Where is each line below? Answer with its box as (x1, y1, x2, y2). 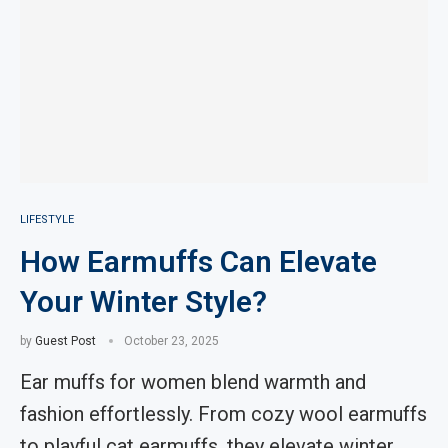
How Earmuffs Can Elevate (20, 244, 377, 279)
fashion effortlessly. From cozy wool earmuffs (20, 402, 427, 426)
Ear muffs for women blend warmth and (20, 370, 366, 394)
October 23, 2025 (124, 334, 219, 348)
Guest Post (35, 334, 96, 348)
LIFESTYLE (20, 213, 74, 226)
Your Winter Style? (20, 284, 267, 319)
